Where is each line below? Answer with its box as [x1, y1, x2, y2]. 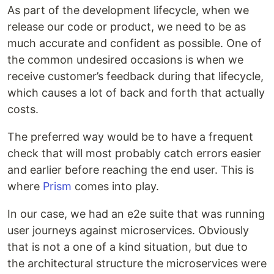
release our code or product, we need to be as [7, 20, 246, 33]
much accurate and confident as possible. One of [7, 36, 262, 50]
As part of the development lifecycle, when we [7, 3, 249, 17]
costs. [7, 102, 39, 116]
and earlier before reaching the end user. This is [7, 163, 254, 176]
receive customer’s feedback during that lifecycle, [7, 69, 264, 83]
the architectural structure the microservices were [7, 256, 267, 270]
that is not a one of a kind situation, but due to [7, 240, 248, 253]
